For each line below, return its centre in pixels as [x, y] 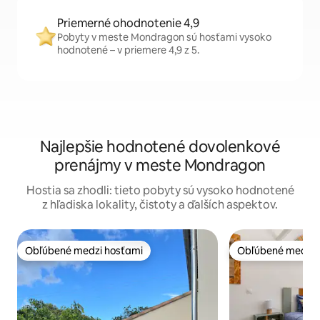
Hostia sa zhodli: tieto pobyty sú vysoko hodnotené [160, 191]
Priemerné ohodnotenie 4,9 [128, 24]
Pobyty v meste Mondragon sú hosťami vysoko [164, 37]
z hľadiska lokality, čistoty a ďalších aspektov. [160, 205]
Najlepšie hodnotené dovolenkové [160, 147]
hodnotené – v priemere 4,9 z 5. [128, 50]
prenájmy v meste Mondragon [160, 166]
